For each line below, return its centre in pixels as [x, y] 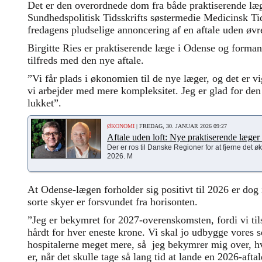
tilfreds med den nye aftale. [86, 60]
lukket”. [44, 103]
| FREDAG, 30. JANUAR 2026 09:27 [181, 126]
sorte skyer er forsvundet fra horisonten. [113, 201]
